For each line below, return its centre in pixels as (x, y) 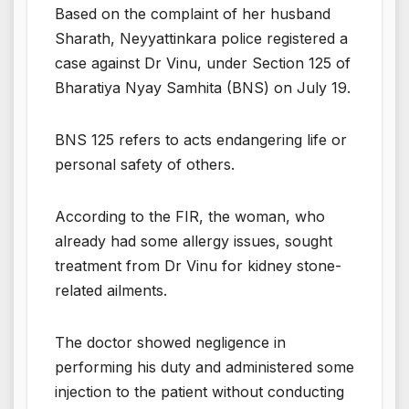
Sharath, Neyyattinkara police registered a (201, 38)
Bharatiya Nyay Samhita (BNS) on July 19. (203, 87)
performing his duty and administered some (204, 367)
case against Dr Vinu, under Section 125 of (203, 63)
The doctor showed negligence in (170, 342)
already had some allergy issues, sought (194, 241)
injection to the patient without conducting (199, 391)
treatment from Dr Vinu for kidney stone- (198, 265)
